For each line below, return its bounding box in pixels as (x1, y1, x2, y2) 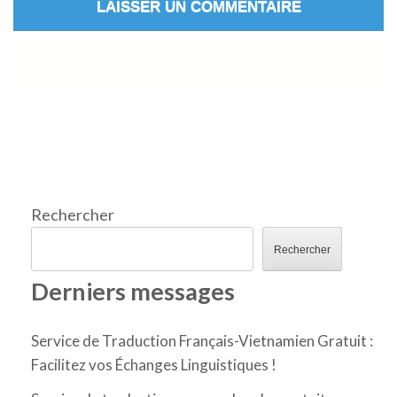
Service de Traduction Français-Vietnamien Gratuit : (31, 331, 373, 351)
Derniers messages (31, 276, 235, 307)
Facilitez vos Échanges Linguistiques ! (31, 355, 276, 375)
